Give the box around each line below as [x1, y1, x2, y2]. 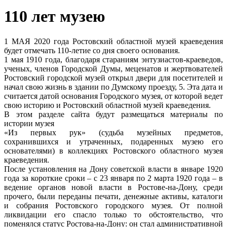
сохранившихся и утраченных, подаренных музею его [4, 137, 223, 146]
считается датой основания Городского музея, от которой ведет [4, 91, 223, 100]
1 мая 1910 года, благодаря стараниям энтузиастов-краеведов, [4, 55, 223, 64]
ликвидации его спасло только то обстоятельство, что [4, 210, 223, 219]
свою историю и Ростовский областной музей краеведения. [4, 100, 211, 109]
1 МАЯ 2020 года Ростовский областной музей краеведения [4, 36, 223, 46]
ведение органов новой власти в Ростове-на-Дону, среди [4, 182, 223, 192]
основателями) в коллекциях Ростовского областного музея [4, 146, 223, 155]
